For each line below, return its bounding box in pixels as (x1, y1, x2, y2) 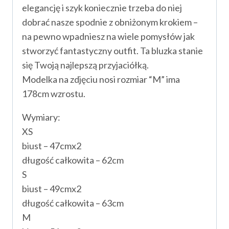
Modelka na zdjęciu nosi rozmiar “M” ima (22, 73, 180, 85)
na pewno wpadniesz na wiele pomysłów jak (22, 30, 195, 42)
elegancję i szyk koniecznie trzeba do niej (22, 2, 182, 13)
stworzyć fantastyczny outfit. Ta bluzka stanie (22, 44, 203, 56)
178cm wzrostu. (22, 87, 85, 99)
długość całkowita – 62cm (22, 154, 124, 166)
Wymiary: (22, 111, 60, 123)
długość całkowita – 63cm (22, 197, 124, 209)
